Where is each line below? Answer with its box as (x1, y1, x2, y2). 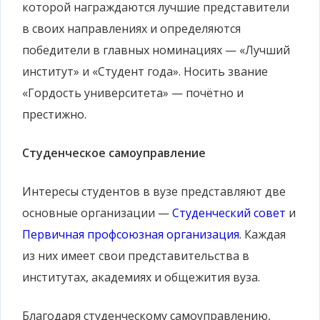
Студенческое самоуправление (22, 145, 206, 161)
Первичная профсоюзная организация (22, 226, 239, 243)
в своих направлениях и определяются (22, 21, 241, 37)
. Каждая (239, 226, 286, 243)
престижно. (22, 106, 86, 123)
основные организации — (22, 205, 172, 221)
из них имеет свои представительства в (22, 248, 249, 264)
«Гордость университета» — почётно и (22, 85, 244, 101)
